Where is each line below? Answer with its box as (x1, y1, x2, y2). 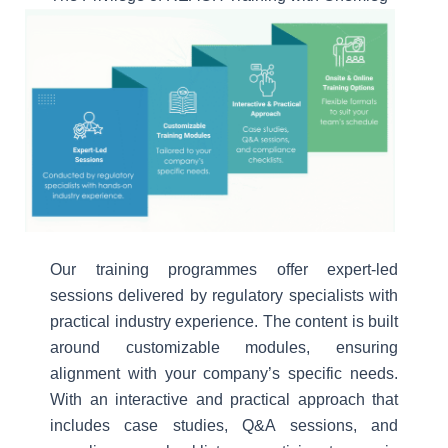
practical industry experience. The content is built (50, 313, 398, 331)
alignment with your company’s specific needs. (50, 365, 398, 383)
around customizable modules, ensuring (50, 339, 398, 357)
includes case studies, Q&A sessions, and (50, 417, 398, 435)
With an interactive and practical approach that (50, 391, 398, 409)
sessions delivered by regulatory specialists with (50, 287, 398, 305)
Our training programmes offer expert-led (50, 261, 398, 279)
